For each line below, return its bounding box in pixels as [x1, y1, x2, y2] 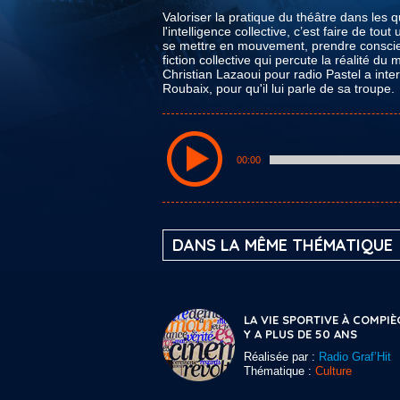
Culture [315, 364, 352, 378]
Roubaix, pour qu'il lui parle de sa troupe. [162, 81, 395, 96]
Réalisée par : [244, 350, 319, 363]
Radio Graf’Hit [319, 350, 391, 363]
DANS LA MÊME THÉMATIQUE [172, 235, 393, 255]
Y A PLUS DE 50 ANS [244, 327, 357, 341]
